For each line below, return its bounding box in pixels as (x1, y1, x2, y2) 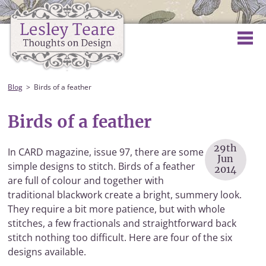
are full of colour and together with (8, 174, 164, 187)
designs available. (8, 245, 87, 258)
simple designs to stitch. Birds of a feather (8, 160, 196, 173)
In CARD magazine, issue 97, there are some (8, 145, 204, 159)
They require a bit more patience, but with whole (8, 202, 226, 216)
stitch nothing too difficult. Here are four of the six (8, 231, 233, 244)
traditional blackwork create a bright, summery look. (8, 188, 242, 201)
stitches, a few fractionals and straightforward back (8, 217, 237, 230)
